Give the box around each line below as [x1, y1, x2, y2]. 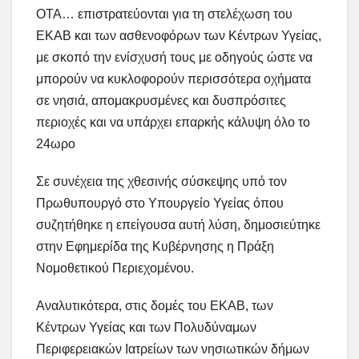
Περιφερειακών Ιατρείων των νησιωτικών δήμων [36, 342, 309, 357]
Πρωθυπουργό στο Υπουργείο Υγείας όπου [36, 196, 284, 211]
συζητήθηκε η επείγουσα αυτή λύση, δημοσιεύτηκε [36, 218, 321, 232]
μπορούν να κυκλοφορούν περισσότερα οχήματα [36, 72, 311, 87]
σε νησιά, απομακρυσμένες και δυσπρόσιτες [36, 94, 286, 108]
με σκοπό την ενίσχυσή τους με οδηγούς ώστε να [36, 50, 313, 65]
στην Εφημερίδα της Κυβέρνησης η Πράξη [36, 240, 274, 254]
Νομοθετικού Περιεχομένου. [36, 261, 194, 276]
